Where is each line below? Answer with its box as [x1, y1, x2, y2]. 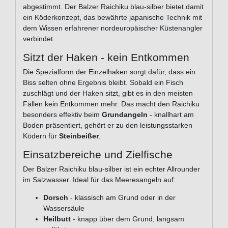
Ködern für [23, 132, 59, 140]
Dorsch [43, 193, 68, 202]
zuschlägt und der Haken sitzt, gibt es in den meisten [23, 89, 193, 98]
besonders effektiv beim [23, 110, 102, 119]
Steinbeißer [59, 132, 99, 140]
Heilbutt [43, 215, 71, 223]
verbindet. [23, 35, 55, 43]
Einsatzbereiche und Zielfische [23, 149, 173, 161]
